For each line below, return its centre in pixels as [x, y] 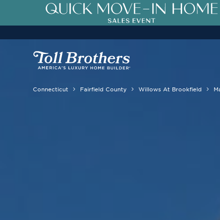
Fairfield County [104, 89]
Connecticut [51, 89]
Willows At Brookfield [170, 89]
